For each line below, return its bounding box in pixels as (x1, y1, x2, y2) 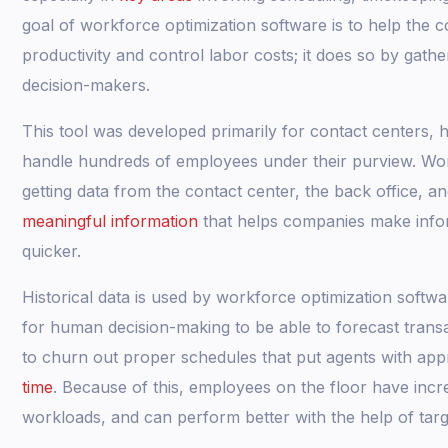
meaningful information (21, 211, 198, 232)
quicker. (21, 241, 81, 262)
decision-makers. (21, 75, 150, 96)
